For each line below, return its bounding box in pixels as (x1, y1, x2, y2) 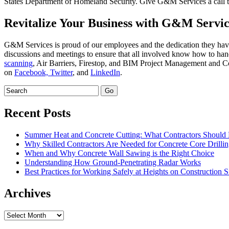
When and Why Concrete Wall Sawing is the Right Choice (25, 148, 214, 157)
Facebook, (14, 67, 48, 77)
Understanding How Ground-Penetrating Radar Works (25, 157, 201, 167)
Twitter (48, 67, 73, 77)
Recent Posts (4, 106, 71, 120)
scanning (4, 58, 33, 67)
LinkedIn (90, 67, 120, 77)
